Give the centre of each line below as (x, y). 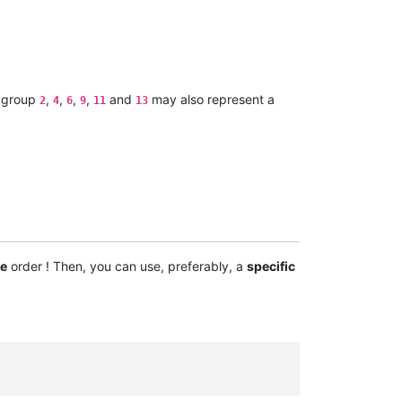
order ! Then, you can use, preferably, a (127, 266)
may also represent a (211, 99)
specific (271, 266)
